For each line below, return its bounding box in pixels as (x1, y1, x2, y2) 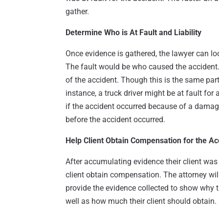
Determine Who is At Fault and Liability (66, 28, 202, 38)
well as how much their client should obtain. (66, 197, 217, 206)
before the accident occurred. (66, 115, 166, 125)
